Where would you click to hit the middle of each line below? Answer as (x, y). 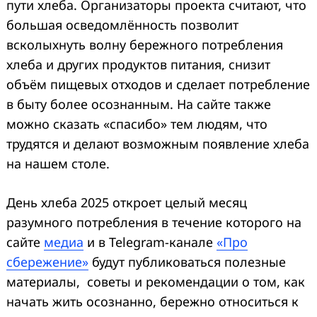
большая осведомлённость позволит (122, 24)
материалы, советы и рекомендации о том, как (156, 281)
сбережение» (47, 261)
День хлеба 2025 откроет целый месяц (127, 202)
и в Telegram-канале (150, 242)
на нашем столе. (58, 163)
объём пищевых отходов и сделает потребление (158, 84)
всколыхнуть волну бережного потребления (145, 44)
